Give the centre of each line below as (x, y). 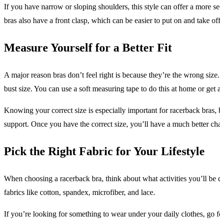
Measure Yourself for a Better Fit (88, 47)
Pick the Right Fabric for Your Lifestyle (104, 151)
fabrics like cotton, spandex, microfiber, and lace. (80, 192)
